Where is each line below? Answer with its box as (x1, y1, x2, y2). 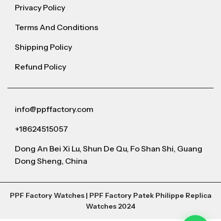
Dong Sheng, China (15, 156, 88, 166)
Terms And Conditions (15, 22, 99, 33)
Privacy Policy (15, 2, 66, 13)
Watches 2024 (86, 202, 135, 211)
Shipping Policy (15, 42, 73, 52)
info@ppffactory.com (15, 104, 94, 114)
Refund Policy (15, 62, 67, 72)
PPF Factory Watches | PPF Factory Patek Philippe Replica (9, 191, 212, 200)
